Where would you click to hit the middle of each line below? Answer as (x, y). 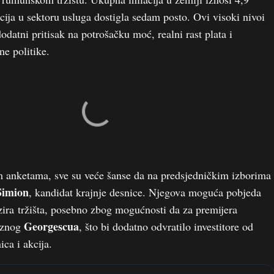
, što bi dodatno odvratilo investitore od (166, 226)
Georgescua (51, 226)
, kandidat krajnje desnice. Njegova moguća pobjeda (145, 192)
